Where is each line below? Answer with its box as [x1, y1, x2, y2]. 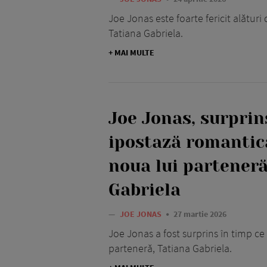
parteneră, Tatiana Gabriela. [108, 241, 232, 256]
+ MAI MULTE [108, 47, 154, 58]
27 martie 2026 [173, 209, 226, 220]
